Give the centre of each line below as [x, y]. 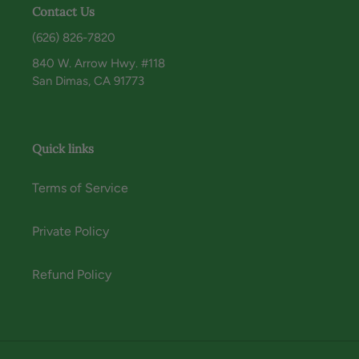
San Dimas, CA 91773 [88, 81]
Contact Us [63, 11]
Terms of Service [80, 188]
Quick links [63, 149]
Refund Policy [72, 274]
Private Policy [71, 231]
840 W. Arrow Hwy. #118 [99, 64]
